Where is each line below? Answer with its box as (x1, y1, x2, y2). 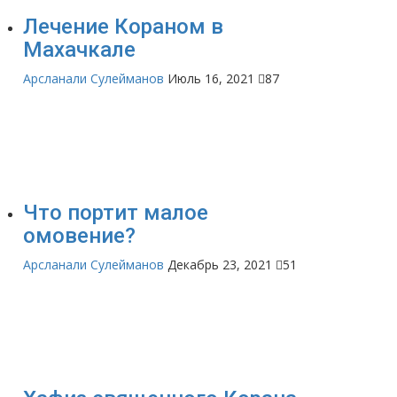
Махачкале (23, 36, 136, 62)
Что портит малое (23, 199, 208, 225)
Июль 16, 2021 (167, 69, 254, 87)
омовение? (23, 222, 136, 248)
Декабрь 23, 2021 (167, 255, 272, 273)
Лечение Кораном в (23, 13, 223, 39)
